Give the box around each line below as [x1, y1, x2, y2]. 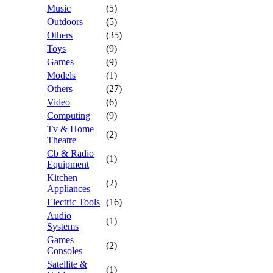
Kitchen [47, 172, 77, 183]
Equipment [47, 159, 89, 169]
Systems [47, 221, 79, 232]
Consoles [47, 246, 82, 256]
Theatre [47, 135, 76, 145]
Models [47, 70, 76, 80]
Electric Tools [47, 197, 100, 207]
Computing [47, 110, 90, 121]
